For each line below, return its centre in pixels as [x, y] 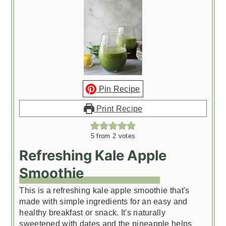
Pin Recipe [118, 89]
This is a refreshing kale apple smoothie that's [104, 190]
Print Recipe [118, 109]
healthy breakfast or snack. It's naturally [92, 213]
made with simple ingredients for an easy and [103, 202]
